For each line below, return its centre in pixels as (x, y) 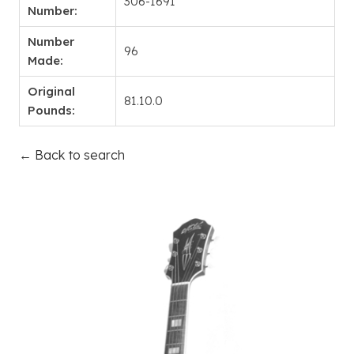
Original (51, 92)
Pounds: (51, 111)
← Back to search (72, 155)
